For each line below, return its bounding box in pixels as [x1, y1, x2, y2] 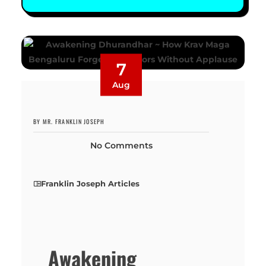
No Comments [90, 140, 153, 151]
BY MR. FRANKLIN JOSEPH [33, 116, 105, 126]
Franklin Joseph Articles [41, 178, 140, 188]
